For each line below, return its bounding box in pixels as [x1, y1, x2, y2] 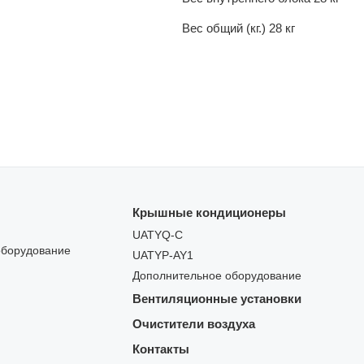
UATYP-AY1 [132, 249, 193, 262]
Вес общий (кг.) [182, 21, 266, 36]
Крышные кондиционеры [132, 206, 286, 220]
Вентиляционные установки [132, 292, 301, 306]
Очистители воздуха [132, 317, 255, 331]
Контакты [132, 342, 189, 357]
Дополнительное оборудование [132, 270, 301, 283]
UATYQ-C [132, 229, 183, 242]
